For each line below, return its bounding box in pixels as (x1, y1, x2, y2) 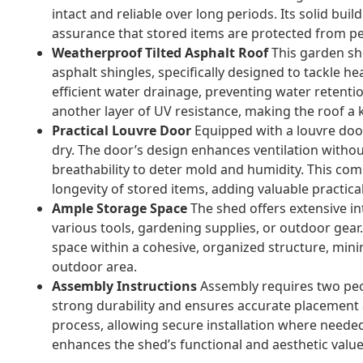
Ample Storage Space (52, 199, 187, 217)
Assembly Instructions (52, 276, 197, 295)
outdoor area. (52, 257, 137, 275)
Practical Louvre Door (52, 121, 191, 139)
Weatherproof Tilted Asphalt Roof (52, 43, 268, 62)
